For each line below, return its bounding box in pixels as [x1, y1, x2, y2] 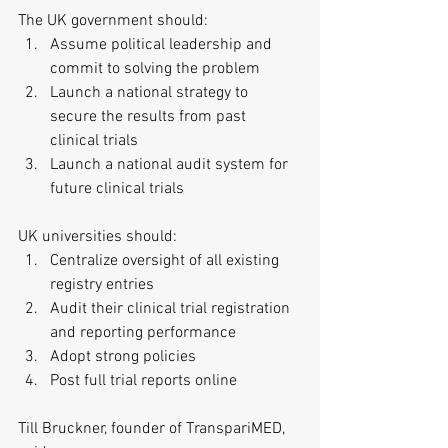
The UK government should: [18, 11, 212, 31]
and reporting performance [50, 323, 244, 343]
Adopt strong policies [50, 347, 204, 367]
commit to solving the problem [50, 59, 268, 79]
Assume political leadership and [50, 35, 276, 55]
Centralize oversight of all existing [50, 251, 283, 271]
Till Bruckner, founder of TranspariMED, [18, 419, 289, 439]
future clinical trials [50, 179, 188, 199]
